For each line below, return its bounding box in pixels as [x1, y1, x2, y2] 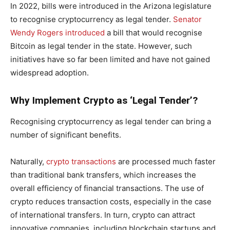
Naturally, [10, 156, 46, 166]
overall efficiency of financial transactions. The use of [10, 183, 204, 193]
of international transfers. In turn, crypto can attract [10, 209, 195, 220]
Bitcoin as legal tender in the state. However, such [10, 41, 192, 51]
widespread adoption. [10, 67, 89, 78]
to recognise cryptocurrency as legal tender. [10, 14, 173, 24]
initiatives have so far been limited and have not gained [10, 54, 210, 64]
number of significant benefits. [10, 129, 123, 140]
